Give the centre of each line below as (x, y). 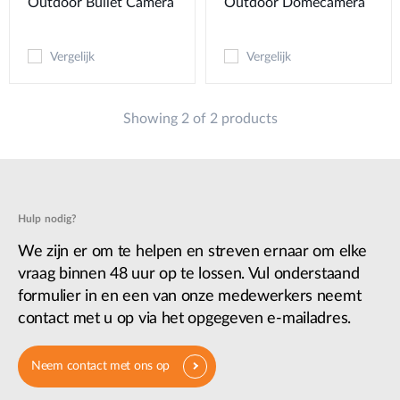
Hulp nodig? (48, 218)
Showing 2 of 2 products (200, 118)
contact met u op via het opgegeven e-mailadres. (184, 318)
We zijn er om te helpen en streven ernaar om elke (192, 251)
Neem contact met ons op (101, 366)
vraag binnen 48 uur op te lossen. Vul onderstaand (189, 274)
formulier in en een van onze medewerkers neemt (190, 296)
